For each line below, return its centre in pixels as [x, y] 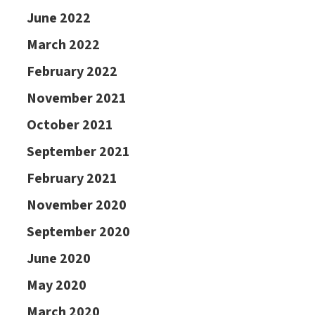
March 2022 [63, 45]
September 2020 [78, 232]
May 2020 [56, 285]
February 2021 [72, 179]
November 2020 [76, 205]
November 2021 [76, 98]
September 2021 [78, 152]
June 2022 [58, 18]
